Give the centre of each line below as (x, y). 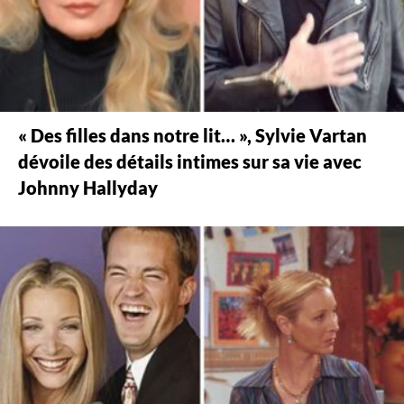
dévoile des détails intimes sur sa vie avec (190, 162)
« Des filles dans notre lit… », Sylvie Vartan (193, 136)
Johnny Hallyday (88, 188)
